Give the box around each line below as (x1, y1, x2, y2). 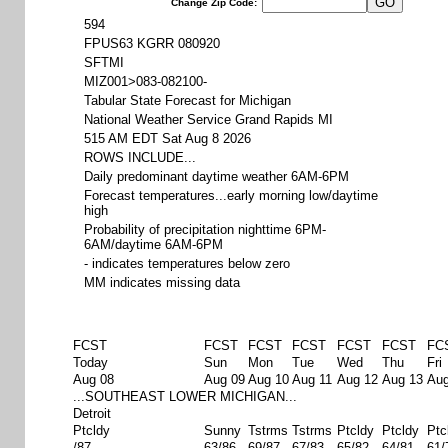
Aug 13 (382, 372, 423, 387)
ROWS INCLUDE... (84, 150, 196, 165)
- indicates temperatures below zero (84, 256, 290, 271)
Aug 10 (248, 372, 289, 387)
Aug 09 (204, 372, 245, 387)
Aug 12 (337, 372, 378, 387)
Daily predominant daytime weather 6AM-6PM (84, 169, 349, 184)
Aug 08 (73, 372, 114, 387)
